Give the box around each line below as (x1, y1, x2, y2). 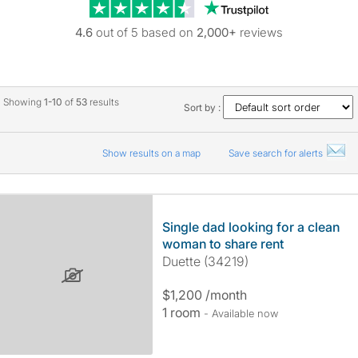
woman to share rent (161, 236, 284, 252)
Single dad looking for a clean (161, 219, 340, 235)
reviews (237, 25, 283, 40)
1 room (161, 304, 204, 320)
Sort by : (184, 101, 224, 113)
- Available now (203, 307, 278, 320)
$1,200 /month (161, 287, 247, 303)
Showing (2, 96, 44, 108)
